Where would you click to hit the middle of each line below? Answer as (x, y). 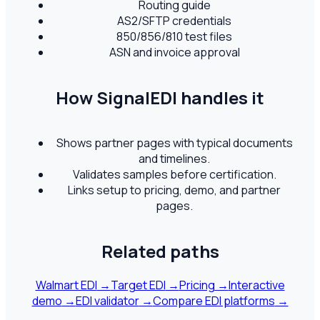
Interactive (256, 285)
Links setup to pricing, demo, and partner (174, 190)
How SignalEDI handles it (160, 98)
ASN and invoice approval (174, 52)
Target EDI (138, 285)
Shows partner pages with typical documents (174, 143)
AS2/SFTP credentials (174, 21)
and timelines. (174, 159)
